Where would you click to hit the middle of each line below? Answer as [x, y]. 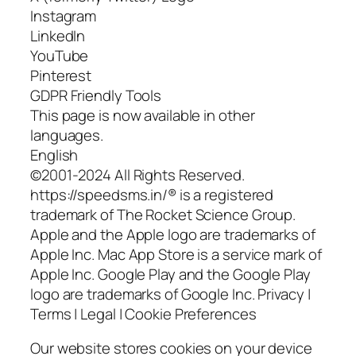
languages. [67, 135]
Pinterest [61, 75]
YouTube [60, 55]
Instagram [64, 15]
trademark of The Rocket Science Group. [163, 214]
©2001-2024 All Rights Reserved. [137, 174]
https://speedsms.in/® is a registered [152, 194]
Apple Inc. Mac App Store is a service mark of [176, 254]
